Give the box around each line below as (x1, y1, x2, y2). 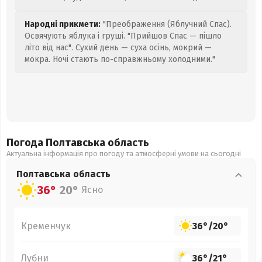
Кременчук (21, 220, 71, 232)
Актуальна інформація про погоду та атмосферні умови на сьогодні (6, 149, 241, 158)
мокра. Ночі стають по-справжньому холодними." (25, 54, 215, 64)
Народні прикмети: (25, 19, 101, 29)
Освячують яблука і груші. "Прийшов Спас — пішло (25, 31, 222, 41)
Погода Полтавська (6, 136, 108, 149)
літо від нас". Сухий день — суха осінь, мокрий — (25, 43, 212, 53)
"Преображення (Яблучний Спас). (101, 19, 232, 29)
